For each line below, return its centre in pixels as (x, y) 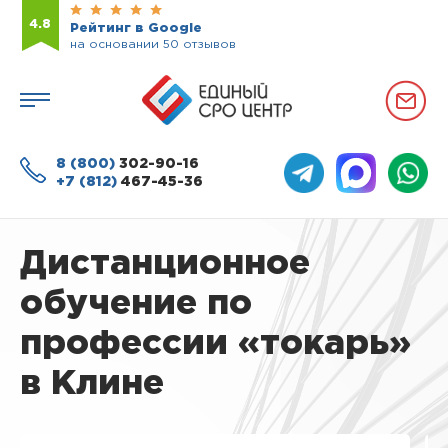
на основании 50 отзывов (153, 44)
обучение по (136, 304)
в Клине (92, 384)
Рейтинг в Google (136, 28)
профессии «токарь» (215, 344)
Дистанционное (165, 264)
